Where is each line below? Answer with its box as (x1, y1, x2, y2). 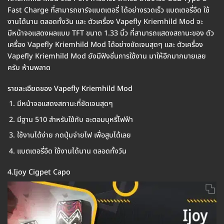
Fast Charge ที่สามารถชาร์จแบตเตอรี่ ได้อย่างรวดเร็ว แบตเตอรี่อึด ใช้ (7, 5, 209, 16)
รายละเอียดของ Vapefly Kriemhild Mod (7, 83, 132, 94)
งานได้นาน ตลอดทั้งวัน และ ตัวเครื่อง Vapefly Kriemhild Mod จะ (7, 16, 203, 27)
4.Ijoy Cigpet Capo (7, 166, 70, 177)
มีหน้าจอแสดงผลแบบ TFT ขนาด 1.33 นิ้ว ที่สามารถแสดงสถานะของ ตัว (7, 28, 214, 39)
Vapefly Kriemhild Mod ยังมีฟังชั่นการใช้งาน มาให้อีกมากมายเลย (7, 51, 206, 62)
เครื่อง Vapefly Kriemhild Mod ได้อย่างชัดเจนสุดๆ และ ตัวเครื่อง (7, 39, 203, 50)
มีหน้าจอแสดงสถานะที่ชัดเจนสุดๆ (16, 98, 113, 109)
